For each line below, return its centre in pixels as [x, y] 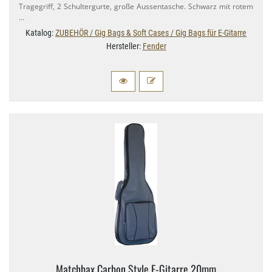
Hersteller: [124, 46]
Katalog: [40, 32]
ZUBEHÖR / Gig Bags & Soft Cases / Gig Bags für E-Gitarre [151, 32]
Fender [154, 46]
